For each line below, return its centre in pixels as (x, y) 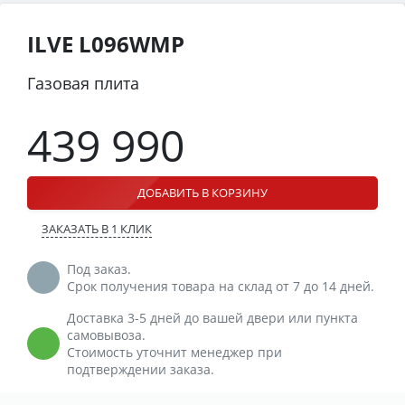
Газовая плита (83, 83)
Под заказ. (99, 268)
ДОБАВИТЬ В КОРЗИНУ (202, 192)
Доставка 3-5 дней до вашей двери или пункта (212, 317)
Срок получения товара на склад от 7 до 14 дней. (221, 286)
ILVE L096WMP (106, 43)
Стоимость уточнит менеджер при (174, 352)
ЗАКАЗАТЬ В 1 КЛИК (97, 228)
